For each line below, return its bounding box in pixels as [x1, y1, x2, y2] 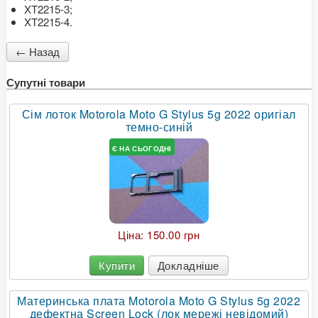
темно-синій [125, 119, 193, 136]
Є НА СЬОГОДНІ [111, 143, 172, 153]
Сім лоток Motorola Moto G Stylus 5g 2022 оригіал [21, 106, 296, 123]
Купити [99, 258, 136, 273]
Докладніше [157, 258, 219, 273]
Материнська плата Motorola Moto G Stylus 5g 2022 [17, 292, 301, 309]
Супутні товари [6, 75, 85, 91]
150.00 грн [147, 227, 200, 243]
